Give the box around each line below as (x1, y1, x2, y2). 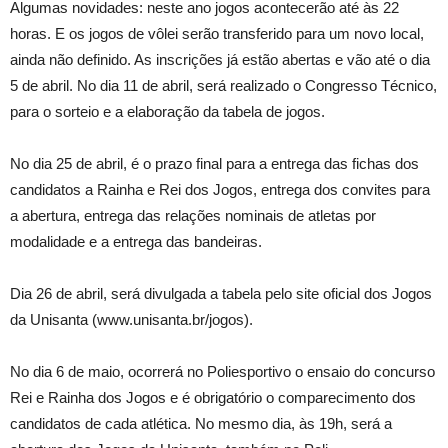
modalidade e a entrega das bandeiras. (10, 233, 262, 251)
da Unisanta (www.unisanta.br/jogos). (10, 311, 253, 329)
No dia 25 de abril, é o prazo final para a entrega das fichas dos (10, 155, 419, 173)
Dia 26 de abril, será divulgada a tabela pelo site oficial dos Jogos (10, 285, 432, 303)
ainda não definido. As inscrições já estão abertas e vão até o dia (10, 51, 430, 69)
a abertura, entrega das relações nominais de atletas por (10, 207, 376, 225)
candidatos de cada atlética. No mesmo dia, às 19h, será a (10, 415, 392, 433)
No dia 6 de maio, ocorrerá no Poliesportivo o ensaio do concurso (10, 363, 435, 381)
